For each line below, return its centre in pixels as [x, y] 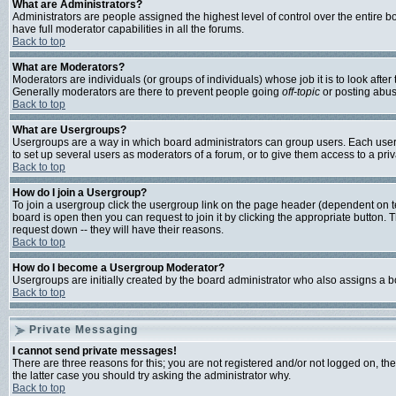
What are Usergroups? [69, 130]
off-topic [301, 92]
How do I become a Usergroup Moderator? [118, 268]
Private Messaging [84, 330]
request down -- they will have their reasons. [118, 230]
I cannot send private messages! [95, 351]
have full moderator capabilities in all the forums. [128, 29]
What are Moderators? [69, 67]
